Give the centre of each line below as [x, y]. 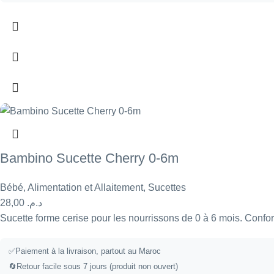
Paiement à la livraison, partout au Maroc [88, 251]
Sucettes [167, 188]
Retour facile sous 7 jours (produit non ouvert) [97, 267]
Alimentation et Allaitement [85, 188]
